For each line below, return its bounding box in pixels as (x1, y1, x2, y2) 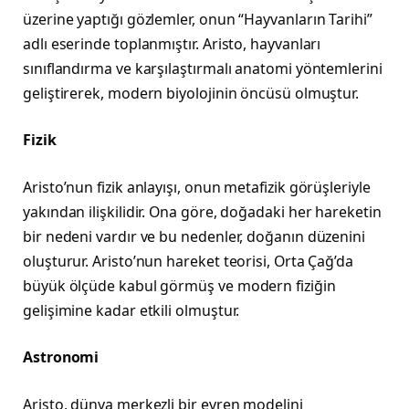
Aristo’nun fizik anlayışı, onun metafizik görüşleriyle (23, 176, 371, 197)
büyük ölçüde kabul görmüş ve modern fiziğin (23, 275, 336, 296)
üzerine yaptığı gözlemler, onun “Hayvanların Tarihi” (23, 8, 372, 29)
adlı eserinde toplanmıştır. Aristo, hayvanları (23, 33, 321, 54)
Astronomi (23, 347, 100, 368)
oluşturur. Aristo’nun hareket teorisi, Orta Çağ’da (23, 250, 354, 271)
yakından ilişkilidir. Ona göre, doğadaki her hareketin (23, 201, 382, 222)
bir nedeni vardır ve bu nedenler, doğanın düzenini (23, 225, 366, 246)
